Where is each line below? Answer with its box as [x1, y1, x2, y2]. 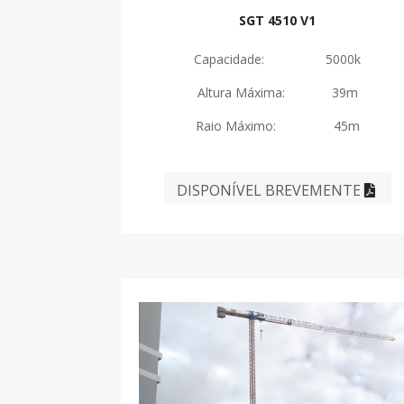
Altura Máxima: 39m [197, 84, 358, 102]
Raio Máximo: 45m [195, 117, 360, 135]
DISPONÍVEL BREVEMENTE [176, 179, 361, 200]
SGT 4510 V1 [239, 12, 317, 30]
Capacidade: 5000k [194, 50, 362, 69]
